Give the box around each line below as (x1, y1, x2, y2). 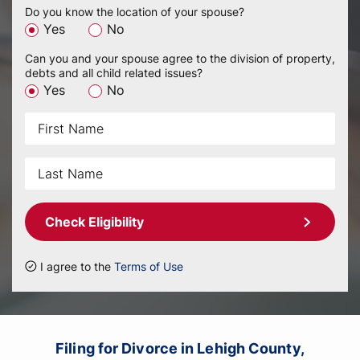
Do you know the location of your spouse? (25, 5, 244, 18)
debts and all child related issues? (25, 66, 202, 80)
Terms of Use (114, 260, 183, 273)
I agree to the (40, 260, 114, 273)
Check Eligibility (45, 214, 144, 230)
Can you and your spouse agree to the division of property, (25, 51, 335, 65)
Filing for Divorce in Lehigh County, (55, 340, 305, 357)
